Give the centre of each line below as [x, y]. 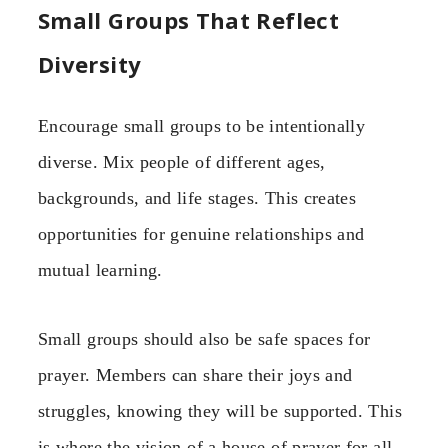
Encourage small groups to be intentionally [202, 126]
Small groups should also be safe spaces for [204, 338]
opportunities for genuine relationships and [201, 234]
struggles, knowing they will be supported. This [220, 410]
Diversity [90, 64]
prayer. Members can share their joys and [195, 374]
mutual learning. [100, 270]
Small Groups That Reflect [188, 20]
